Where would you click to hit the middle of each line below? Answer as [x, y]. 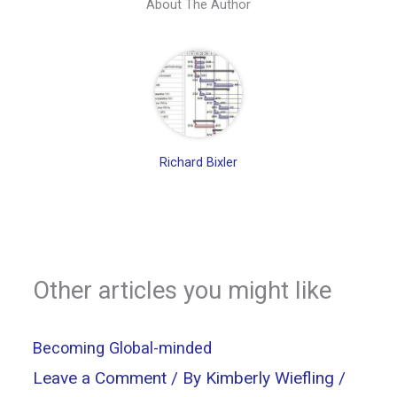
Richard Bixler [198, 163]
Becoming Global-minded [123, 348]
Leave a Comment [100, 378]
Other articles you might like [183, 290]
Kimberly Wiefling [272, 378]
